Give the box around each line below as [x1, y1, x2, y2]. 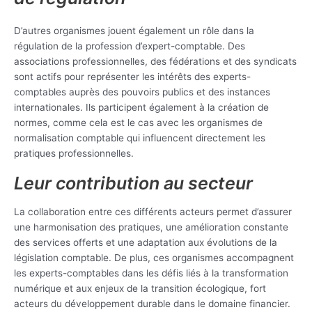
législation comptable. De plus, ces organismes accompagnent [14, 251, 294, 263]
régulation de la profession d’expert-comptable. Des [14, 40, 245, 52]
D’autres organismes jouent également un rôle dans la [14, 24, 254, 36]
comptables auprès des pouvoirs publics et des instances [14, 86, 270, 97]
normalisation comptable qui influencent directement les [14, 132, 265, 143]
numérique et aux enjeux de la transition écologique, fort [14, 282, 266, 294]
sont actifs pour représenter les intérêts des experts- [14, 70, 251, 82]
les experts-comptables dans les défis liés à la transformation [14, 267, 288, 279]
